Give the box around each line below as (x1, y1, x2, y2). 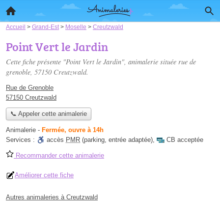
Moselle (65, 24, 86, 30)
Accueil (6, 24, 26, 30)
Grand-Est (32, 24, 59, 30)
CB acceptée (166, 136, 203, 144)
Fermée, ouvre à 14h (42, 126, 104, 134)
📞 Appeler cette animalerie (10, 110, 87, 118)
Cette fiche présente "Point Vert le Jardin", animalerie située (6, 57, 178, 66)
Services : (6, 136, 37, 144)
